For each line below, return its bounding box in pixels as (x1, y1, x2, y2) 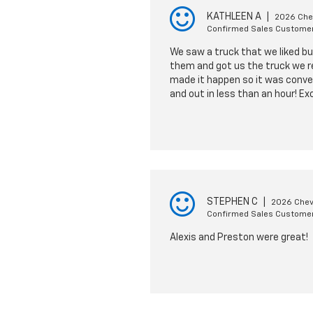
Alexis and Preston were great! (169, 233, 308, 242)
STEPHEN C (206, 197, 258, 207)
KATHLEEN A (206, 12, 261, 22)
